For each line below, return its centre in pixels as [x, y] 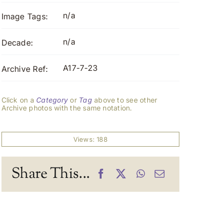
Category [52, 100]
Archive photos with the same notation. [67, 108]
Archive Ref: [25, 69]
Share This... [51, 174]
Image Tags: [25, 16]
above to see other [125, 100]
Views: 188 [90, 139]
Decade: [17, 43]
